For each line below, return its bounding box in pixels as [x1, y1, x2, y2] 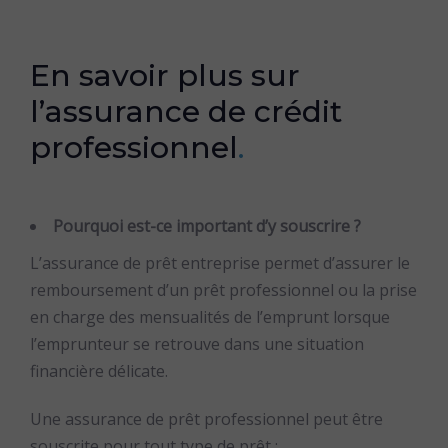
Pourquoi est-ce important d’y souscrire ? [52, 215, 365, 237]
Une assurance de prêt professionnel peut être [29, 407, 383, 430]
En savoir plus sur [29, 57, 300, 94]
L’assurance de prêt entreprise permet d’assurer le [29, 252, 410, 274]
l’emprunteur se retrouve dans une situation [29, 333, 364, 355]
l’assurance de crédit [29, 93, 342, 130]
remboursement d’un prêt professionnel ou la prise [29, 279, 417, 301]
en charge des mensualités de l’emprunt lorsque [29, 306, 390, 328]
